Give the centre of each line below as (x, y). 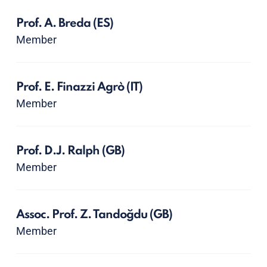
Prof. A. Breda (54, 24)
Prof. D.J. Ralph (59, 151)
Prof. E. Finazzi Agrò (71, 88)
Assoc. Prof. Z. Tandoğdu (83, 215)
